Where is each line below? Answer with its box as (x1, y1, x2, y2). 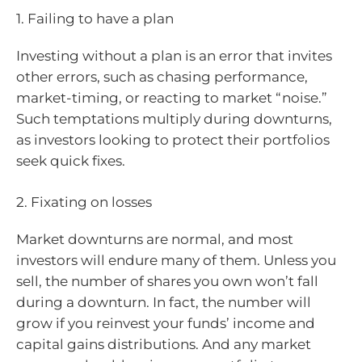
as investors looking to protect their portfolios (16, 131, 330, 148)
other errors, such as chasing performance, (16, 68, 308, 85)
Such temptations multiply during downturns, (16, 110, 332, 127)
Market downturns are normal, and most (16, 231, 293, 247)
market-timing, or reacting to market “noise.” (16, 89, 327, 106)
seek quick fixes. (16, 152, 125, 169)
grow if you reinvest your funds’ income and (16, 315, 315, 331)
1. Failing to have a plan (16, 10, 174, 27)
